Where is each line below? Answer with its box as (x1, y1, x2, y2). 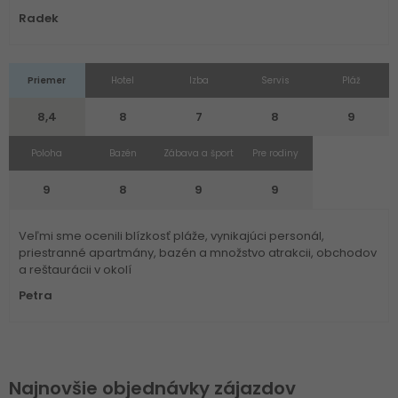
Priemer (28, 74, 67, 87)
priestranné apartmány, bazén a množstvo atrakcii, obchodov (19, 244, 377, 261)
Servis (260, 74, 290, 87)
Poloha (31, 147, 63, 160)
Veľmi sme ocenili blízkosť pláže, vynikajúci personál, (19, 227, 324, 244)
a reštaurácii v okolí (19, 261, 131, 278)
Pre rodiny (251, 147, 298, 160)
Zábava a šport (163, 147, 235, 160)
